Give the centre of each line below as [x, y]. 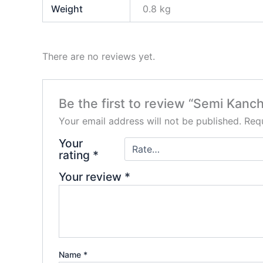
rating [75, 155]
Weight [67, 9]
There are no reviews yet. [99, 57]
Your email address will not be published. [150, 121]
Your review [91, 176]
